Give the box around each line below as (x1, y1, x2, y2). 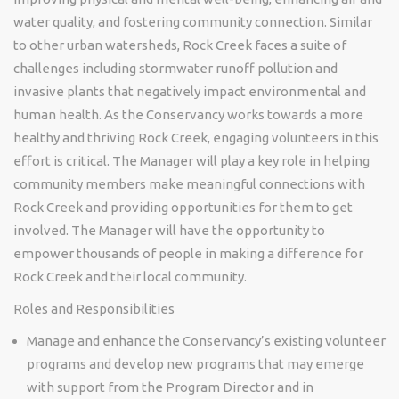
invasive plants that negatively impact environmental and (13, 84, 366, 99)
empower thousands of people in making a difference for (13, 246, 363, 261)
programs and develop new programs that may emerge (27, 356, 364, 371)
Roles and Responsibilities (13, 301, 175, 316)
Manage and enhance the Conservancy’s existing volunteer (27, 333, 386, 348)
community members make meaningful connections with (13, 176, 365, 191)
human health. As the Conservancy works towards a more (13, 107, 363, 122)
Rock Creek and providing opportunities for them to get (13, 199, 353, 215)
